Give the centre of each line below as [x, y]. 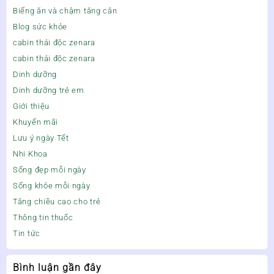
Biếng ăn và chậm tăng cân [65, 11]
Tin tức [27, 234]
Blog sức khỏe [40, 27]
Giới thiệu [31, 106]
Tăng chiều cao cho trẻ [57, 202]
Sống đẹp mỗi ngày [50, 170]
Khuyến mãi [35, 122]
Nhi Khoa [30, 154]
